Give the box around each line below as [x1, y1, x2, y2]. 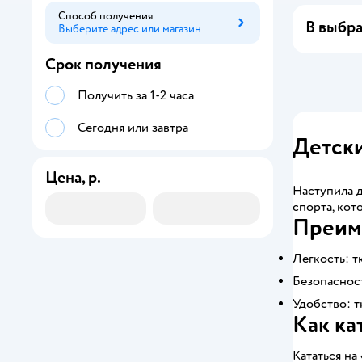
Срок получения [45, 54, 162, 74]
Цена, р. [45, 167, 101, 187]
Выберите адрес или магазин [58, 22, 201, 36]
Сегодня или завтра [78, 120, 188, 136]
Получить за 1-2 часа [78, 87, 194, 103]
